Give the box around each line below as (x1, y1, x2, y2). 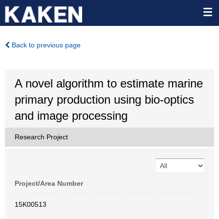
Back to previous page (10, 41, 81, 49)
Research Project (15, 133, 68, 141)
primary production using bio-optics (15, 93, 194, 106)
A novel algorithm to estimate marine (15, 77, 203, 90)
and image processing (15, 109, 128, 122)
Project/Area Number (15, 179, 83, 187)
